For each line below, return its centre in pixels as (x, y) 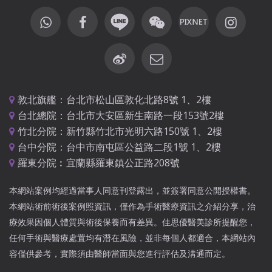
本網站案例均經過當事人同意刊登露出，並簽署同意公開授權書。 (132, 190)
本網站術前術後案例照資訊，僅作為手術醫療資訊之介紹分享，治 (132, 206)
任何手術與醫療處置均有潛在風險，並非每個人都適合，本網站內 (132, 237)
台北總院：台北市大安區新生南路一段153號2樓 (121, 115)
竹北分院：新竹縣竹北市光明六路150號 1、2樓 (120, 131)
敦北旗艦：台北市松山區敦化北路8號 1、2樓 (114, 99)
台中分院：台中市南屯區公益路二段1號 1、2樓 (119, 147)
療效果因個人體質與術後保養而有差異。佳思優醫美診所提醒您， (132, 222)
